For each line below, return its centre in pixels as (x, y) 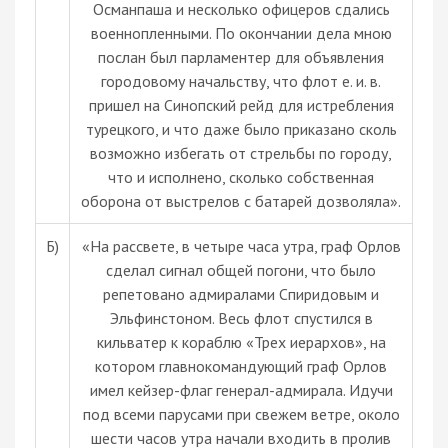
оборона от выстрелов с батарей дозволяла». (241, 200)
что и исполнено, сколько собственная (241, 176)
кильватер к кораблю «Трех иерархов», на (241, 341)
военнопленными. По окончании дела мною (241, 32)
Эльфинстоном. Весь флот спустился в (241, 317)
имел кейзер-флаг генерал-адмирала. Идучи (241, 389)
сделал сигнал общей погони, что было (241, 269)
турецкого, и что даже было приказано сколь (241, 128)
